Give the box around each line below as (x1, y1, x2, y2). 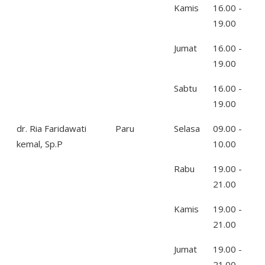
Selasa (174, 122, 200, 134)
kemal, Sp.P (17, 138, 63, 150)
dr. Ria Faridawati (17, 122, 86, 134)
